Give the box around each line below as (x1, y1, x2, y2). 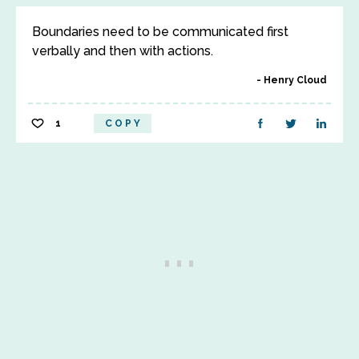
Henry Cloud (264, 75, 327, 86)
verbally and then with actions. (32, 43, 213, 58)
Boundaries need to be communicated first (32, 24, 288, 39)
